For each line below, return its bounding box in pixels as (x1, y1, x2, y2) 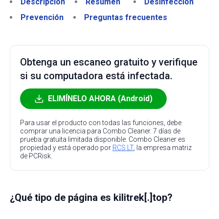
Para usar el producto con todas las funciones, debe (20, 119, 181, 127)
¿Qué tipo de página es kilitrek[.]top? (10, 192, 173, 203)
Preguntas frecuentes (84, 13, 167, 22)
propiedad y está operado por (20, 144, 112, 152)
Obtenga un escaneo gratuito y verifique (20, 56, 197, 68)
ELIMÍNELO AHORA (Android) (48, 94, 153, 103)
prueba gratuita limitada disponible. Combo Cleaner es (20, 135, 185, 143)
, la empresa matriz (133, 144, 192, 152)
